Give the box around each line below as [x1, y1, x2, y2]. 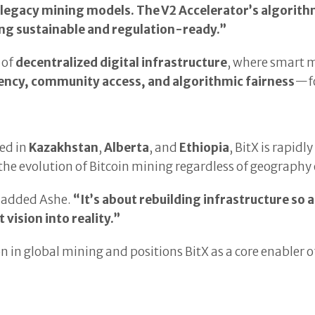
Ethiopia [179, 140, 230, 156]
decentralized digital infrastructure [15, 55, 228, 71]
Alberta [104, 140, 150, 156]
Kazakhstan [29, 140, 99, 156]
